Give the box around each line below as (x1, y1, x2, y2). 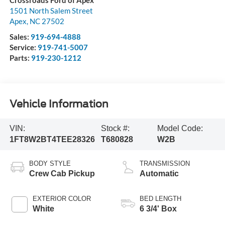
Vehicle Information (9, 97, 108, 110)
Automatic (140, 169, 179, 178)
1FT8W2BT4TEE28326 (9, 135, 95, 144)
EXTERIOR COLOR (32, 195, 91, 203)
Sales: (9, 32, 31, 42)
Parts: (9, 53, 31, 63)
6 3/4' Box (140, 204, 177, 213)
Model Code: (157, 124, 203, 133)
